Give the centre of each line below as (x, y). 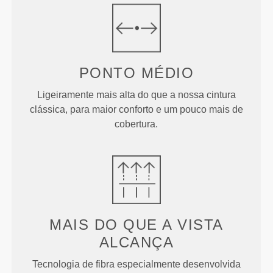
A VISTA (190, 224)
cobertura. (136, 124)
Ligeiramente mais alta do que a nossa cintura (136, 94)
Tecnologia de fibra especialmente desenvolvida (136, 264)
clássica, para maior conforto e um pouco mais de (136, 109)
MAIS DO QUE (104, 224)
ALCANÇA (136, 242)
